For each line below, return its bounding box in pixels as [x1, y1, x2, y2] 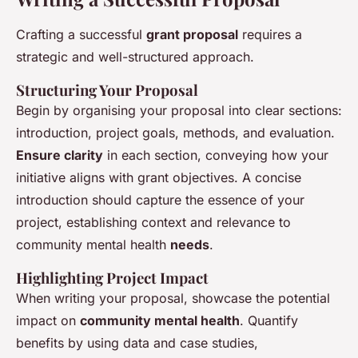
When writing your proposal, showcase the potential [16, 290, 330, 307]
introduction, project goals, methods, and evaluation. [16, 125, 335, 141]
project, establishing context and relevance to [16, 214, 291, 231]
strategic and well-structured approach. [16, 49, 254, 66]
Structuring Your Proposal [16, 80, 198, 101]
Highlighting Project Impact [16, 268, 209, 288]
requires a [238, 26, 302, 43]
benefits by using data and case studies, [16, 335, 258, 352]
